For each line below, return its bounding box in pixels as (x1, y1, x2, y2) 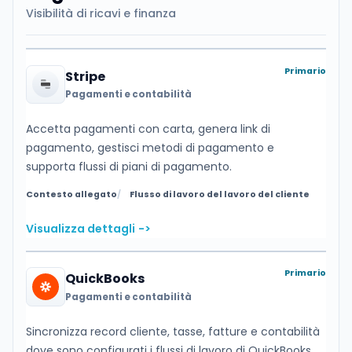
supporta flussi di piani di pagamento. (26, 159, 232, 175)
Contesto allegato (26, 189, 117, 201)
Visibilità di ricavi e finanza (26, 5, 176, 22)
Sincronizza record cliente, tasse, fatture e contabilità (26, 323, 320, 339)
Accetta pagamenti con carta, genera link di (26, 121, 270, 137)
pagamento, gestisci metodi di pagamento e (26, 140, 274, 156)
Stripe (64, 67, 105, 86)
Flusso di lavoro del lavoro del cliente (130, 189, 310, 201)
